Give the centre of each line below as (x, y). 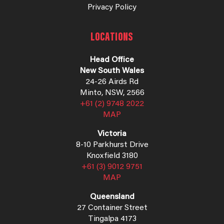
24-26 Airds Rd (112, 82)
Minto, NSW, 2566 (112, 93)
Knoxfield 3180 (112, 156)
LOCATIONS (112, 38)
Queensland (112, 197)
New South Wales (112, 71)
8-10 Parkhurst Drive (112, 145)
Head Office (112, 60)
